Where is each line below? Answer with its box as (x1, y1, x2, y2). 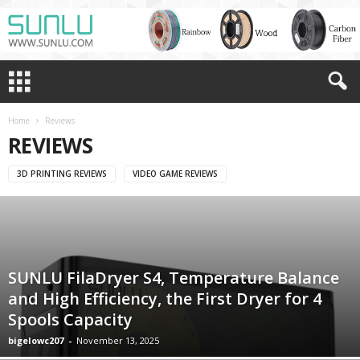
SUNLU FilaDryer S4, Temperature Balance (8, 267, 339, 288)
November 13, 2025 (76, 334, 159, 346)
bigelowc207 (8, 334, 63, 346)
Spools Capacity (8, 309, 133, 330)
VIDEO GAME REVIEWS (133, 167, 218, 179)
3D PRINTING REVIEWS (17, 167, 107, 179)
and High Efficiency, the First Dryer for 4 (8, 288, 321, 309)
